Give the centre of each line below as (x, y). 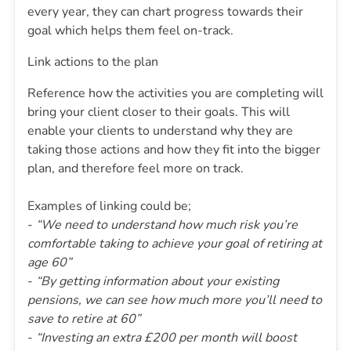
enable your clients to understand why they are (160, 130)
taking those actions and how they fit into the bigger (174, 149)
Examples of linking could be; (109, 206)
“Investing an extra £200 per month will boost (166, 337)
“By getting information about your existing (157, 281)
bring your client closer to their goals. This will (159, 112)
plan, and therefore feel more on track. (136, 168)
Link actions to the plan (93, 62)
